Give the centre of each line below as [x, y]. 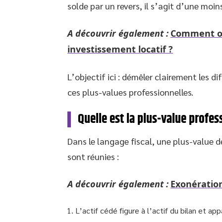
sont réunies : [93, 156]
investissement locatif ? [120, 49]
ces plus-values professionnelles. [130, 92]
